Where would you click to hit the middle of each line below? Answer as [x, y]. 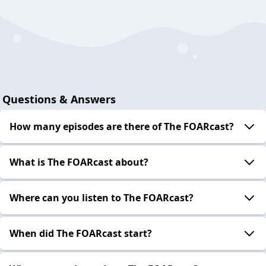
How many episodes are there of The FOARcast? [122, 126]
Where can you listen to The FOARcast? [102, 197]
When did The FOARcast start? [81, 233]
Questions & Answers [59, 99]
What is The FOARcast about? [79, 162]
